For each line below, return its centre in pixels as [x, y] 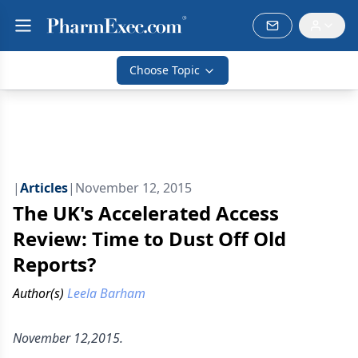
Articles [44, 188]
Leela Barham [106, 293]
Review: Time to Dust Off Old [149, 239]
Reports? [54, 264]
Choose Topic [165, 70]
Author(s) [38, 293]
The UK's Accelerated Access [146, 213]
